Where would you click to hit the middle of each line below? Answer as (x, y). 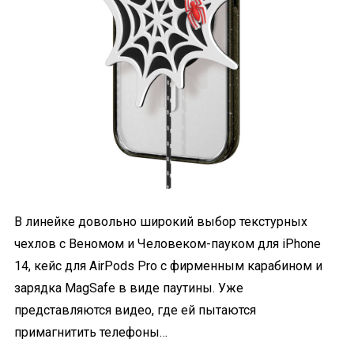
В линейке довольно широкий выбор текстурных (161, 221)
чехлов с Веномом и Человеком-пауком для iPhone (168, 243)
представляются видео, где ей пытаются (135, 310)
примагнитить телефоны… (91, 332)
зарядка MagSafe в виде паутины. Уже (129, 288)
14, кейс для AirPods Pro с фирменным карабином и (168, 265)
